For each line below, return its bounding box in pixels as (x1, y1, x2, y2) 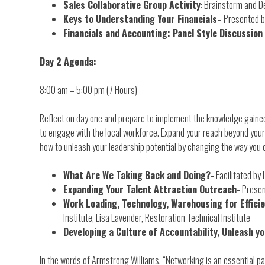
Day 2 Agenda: (40, 54, 97, 69)
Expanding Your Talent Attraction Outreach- (63, 182, 241, 196)
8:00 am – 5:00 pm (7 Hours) (40, 82, 138, 97)
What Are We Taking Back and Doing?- (63, 167, 215, 182)
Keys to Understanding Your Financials (63, 11, 218, 26)
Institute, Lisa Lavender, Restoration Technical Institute (63, 210, 251, 225)
